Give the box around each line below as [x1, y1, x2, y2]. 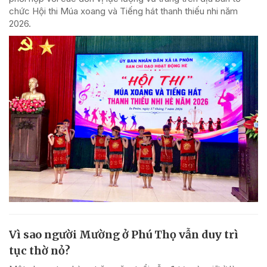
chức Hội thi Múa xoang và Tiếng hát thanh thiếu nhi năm [9, 5, 238, 17]
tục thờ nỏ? [9, 243, 70, 257]
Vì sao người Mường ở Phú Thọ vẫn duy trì [9, 227, 238, 241]
